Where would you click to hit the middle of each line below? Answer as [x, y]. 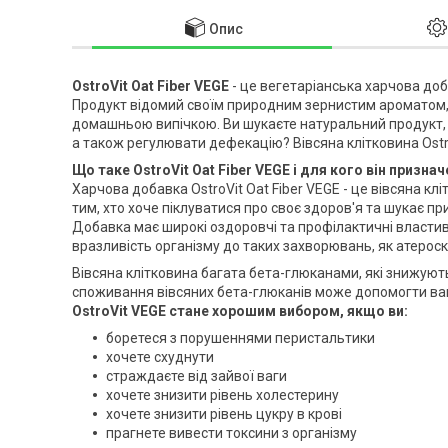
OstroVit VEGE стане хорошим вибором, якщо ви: [240, 310]
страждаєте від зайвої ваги [196, 375]
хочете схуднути [160, 356]
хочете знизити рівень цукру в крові [224, 413]
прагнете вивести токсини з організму [231, 432]
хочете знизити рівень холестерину [222, 394]
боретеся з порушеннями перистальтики [240, 337]
